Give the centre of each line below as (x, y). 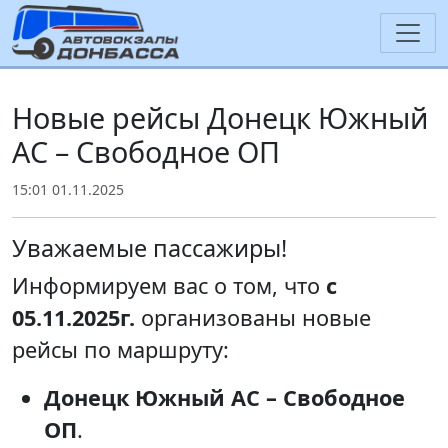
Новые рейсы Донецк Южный (220, 117)
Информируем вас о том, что (169, 285)
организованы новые (253, 317)
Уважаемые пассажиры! (149, 247)
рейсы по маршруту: (120, 349)
